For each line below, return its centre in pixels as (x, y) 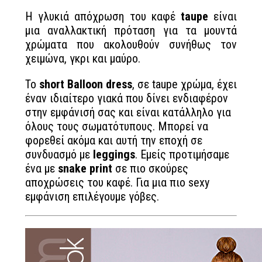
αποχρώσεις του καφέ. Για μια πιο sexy (117, 182)
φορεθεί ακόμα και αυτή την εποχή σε (114, 140)
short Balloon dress (86, 84)
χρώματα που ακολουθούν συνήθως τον (131, 44)
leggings (114, 154)
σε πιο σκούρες (150, 168)
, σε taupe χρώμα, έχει (185, 84)
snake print (85, 168)
